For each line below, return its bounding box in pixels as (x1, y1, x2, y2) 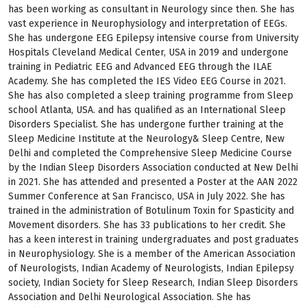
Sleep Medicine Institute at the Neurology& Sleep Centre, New (8, 133, 284, 145)
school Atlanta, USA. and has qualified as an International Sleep (8, 104, 286, 116)
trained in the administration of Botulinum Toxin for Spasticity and (8, 205, 294, 217)
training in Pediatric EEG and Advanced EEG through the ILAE (8, 61, 272, 73)
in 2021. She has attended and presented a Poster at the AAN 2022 (8, 176, 297, 188)
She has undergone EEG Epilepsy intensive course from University (8, 32, 299, 44)
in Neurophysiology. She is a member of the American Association (8, 248, 295, 260)
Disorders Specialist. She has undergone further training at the (8, 119, 284, 130)
